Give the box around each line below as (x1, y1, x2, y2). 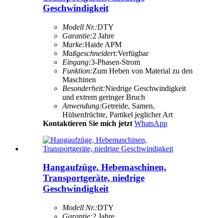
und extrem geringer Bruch (62, 92, 145, 101)
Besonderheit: (62, 84, 105, 92)
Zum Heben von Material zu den (92, 66, 193, 75)
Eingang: (62, 57, 91, 66)
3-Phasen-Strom (91, 57, 140, 66)
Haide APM (85, 40, 122, 49)
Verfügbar (118, 49, 148, 57)
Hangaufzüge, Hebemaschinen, (43, 162, 166, 173)
